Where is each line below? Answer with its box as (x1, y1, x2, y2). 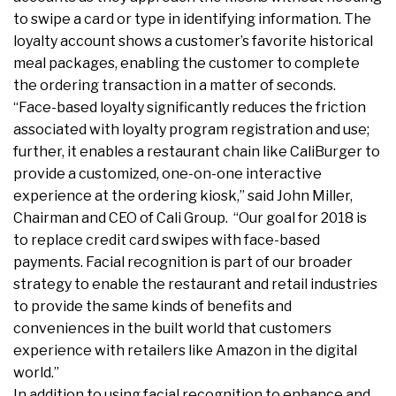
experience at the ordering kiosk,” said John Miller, (13, 187, 353, 205)
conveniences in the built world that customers (13, 320, 331, 338)
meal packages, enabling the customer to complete (13, 55, 360, 72)
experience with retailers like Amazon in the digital (13, 342, 357, 360)
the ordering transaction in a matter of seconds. (13, 77, 336, 95)
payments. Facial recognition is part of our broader (13, 254, 353, 271)
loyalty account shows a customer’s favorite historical (13, 33, 373, 50)
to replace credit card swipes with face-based (13, 232, 320, 249)
